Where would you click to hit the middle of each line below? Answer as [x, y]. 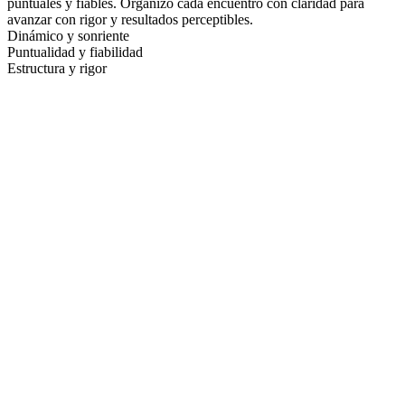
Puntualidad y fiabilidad [75, 52]
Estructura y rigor [57, 68]
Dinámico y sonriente [68, 35]
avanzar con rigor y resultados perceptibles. [130, 19]
